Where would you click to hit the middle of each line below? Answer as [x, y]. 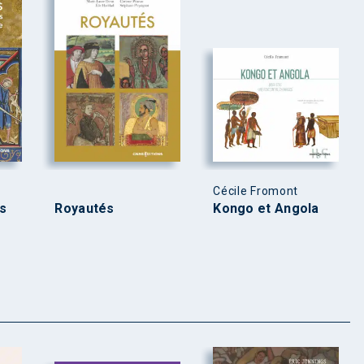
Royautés [84, 208]
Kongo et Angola [266, 208]
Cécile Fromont [256, 191]
